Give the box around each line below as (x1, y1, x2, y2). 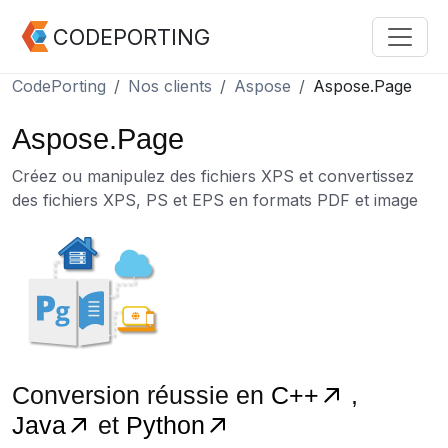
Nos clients (128, 76, 212, 96)
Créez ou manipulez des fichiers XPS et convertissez (12, 166, 414, 186)
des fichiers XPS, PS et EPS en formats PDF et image (12, 190, 418, 210)
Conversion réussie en (12, 381, 271, 409)
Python (126, 411, 205, 439)
